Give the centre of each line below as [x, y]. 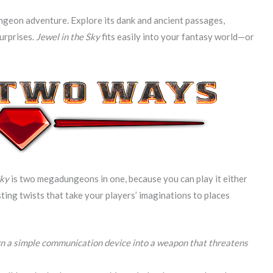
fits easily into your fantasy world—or [177, 36]
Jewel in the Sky [68, 36]
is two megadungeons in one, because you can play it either [128, 178]
